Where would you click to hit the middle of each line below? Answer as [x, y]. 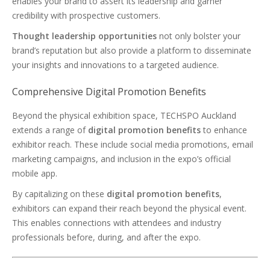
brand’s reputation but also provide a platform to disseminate [132, 50]
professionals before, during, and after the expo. [106, 237]
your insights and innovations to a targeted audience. [115, 65]
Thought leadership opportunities [84, 36]
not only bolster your [199, 36]
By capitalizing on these [59, 194]
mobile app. [35, 173]
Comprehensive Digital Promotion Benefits [109, 92]
